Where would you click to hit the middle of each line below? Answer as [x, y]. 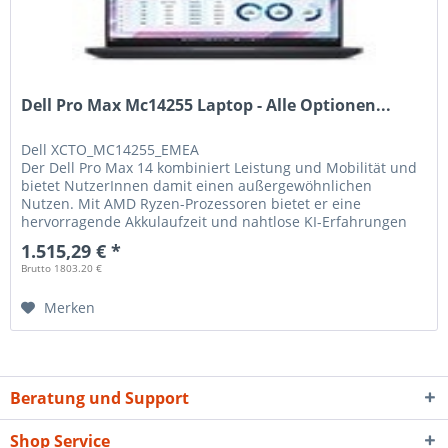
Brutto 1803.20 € [62, 268]
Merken [70, 308]
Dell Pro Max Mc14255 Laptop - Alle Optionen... [206, 105]
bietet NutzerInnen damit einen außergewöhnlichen [197, 186]
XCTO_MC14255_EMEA [125, 150]
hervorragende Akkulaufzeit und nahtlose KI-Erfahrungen [214, 222]
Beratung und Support [99, 397]
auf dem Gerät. [72, 240]
